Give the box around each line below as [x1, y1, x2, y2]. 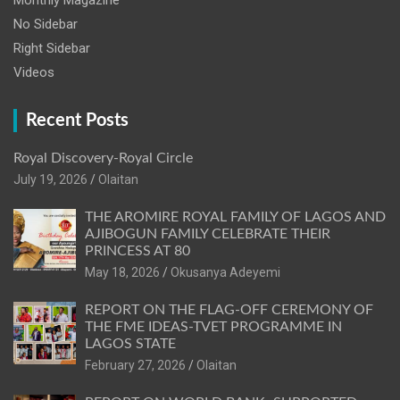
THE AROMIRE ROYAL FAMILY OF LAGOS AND [85, 210, 386, 225]
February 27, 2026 [85, 358, 186, 373]
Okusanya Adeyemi [171, 265, 280, 280]
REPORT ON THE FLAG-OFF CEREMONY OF [85, 303, 373, 318]
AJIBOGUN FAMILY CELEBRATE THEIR [85, 227, 330, 242]
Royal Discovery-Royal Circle [13, 151, 193, 166]
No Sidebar [13, 16, 78, 33]
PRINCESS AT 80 [85, 244, 190, 259]
